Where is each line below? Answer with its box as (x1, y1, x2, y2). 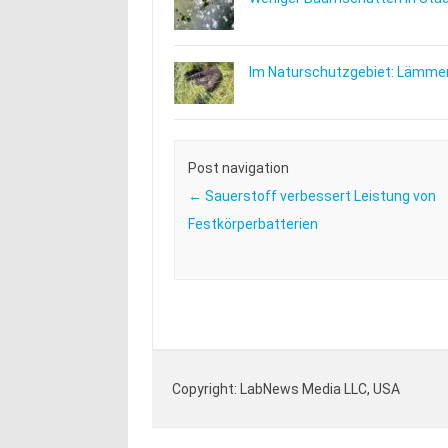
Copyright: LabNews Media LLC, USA (172, 380, 400, 397)
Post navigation (187, 160, 289, 177)
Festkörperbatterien (187, 216, 318, 233)
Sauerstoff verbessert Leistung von (201, 188, 436, 205)
